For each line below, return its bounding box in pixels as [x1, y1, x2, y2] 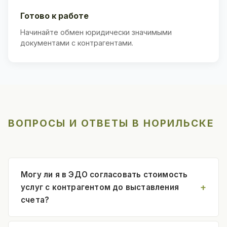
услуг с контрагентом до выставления [21, 182, 179, 192]
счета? [21, 195, 50, 205]
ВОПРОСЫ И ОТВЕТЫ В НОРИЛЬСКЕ [8, 117, 214, 129]
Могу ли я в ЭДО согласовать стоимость [21, 169, 188, 179]
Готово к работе [20, 10, 89, 21]
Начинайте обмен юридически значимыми [20, 27, 172, 36]
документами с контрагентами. [20, 38, 133, 47]
